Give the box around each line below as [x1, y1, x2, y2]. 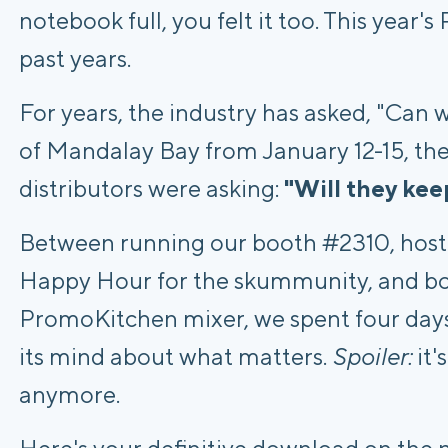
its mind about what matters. [19, 341, 332, 370]
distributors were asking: [19, 173, 284, 202]
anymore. [19, 379, 120, 408]
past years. [19, 43, 131, 72]
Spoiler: [332, 341, 412, 370]
